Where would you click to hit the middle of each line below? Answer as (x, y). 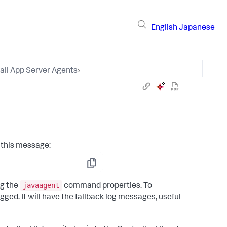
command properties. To (107, 186)
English (164, 28)
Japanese (197, 28)
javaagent (41, 185)
